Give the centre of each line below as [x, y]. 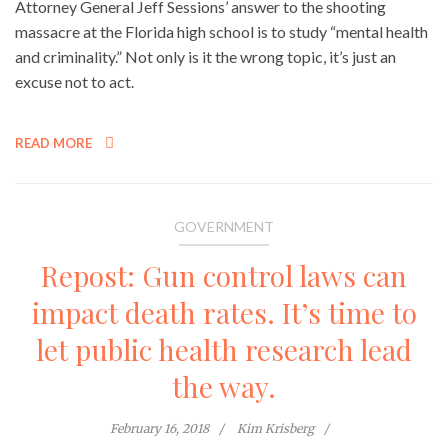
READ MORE [55, 143]
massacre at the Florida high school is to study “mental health [221, 32]
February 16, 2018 [159, 429]
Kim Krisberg [275, 429]
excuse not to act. [74, 82]
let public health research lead [224, 350]
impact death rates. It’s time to [224, 313]
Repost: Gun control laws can [224, 276]
